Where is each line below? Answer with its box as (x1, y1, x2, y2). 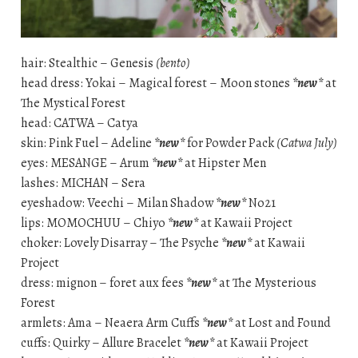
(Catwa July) (276, 134, 337, 153)
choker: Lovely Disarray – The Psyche (20, 234, 221, 253)
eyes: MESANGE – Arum (20, 154, 152, 173)
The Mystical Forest (20, 94, 125, 113)
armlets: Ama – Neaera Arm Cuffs (20, 314, 202, 332)
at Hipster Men (181, 154, 266, 173)
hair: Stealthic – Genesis (20, 54, 156, 73)
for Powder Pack (184, 134, 276, 153)
